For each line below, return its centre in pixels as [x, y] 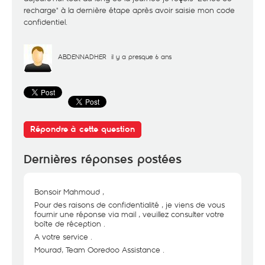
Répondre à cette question [83, 129]
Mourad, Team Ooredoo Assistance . [99, 250]
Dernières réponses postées [103, 159]
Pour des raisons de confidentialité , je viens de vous [130, 205]
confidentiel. [46, 22]
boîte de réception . [70, 224]
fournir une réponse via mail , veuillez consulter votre [129, 214]
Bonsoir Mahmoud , [69, 192]
